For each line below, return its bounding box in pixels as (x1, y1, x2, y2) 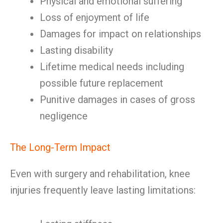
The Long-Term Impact (10, 141, 111, 153)
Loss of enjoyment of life (40, 11, 149, 23)
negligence (40, 110, 88, 122)
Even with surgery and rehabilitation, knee (10, 168, 190, 180)
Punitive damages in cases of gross (40, 94, 195, 106)
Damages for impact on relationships (40, 28, 201, 40)
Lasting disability (40, 44, 113, 56)
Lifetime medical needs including (40, 61, 184, 73)
